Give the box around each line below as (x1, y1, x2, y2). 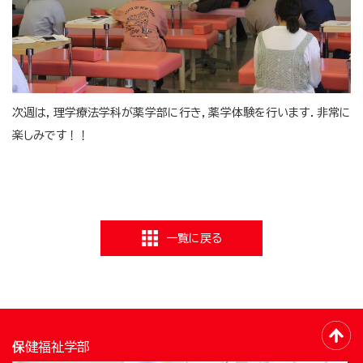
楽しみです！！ (12, 130, 89, 142)
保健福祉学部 (25, 340, 90, 354)
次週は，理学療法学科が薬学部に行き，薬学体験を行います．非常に (12, 107, 351, 119)
